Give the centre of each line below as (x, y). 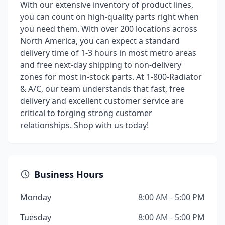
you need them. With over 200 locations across (109, 29)
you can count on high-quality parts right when (109, 17)
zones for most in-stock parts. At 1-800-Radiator (111, 77)
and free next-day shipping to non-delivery (101, 65)
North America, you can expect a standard (100, 41)
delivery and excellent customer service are (102, 101)
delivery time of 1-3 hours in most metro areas (108, 53)
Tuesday (36, 217)
